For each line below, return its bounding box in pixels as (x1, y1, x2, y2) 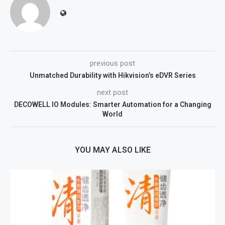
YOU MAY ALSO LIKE (74, 145, 151, 155)
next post (97, 87, 128, 97)
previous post (90, 58, 135, 68)
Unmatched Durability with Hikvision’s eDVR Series (29, 71, 196, 79)
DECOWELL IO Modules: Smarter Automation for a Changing (14, 100, 211, 108)
